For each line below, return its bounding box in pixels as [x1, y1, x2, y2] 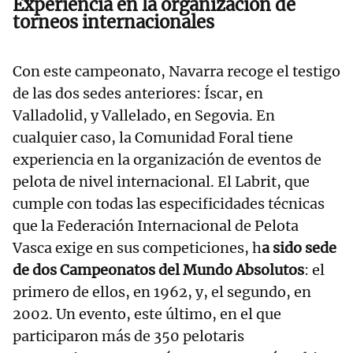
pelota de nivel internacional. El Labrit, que [13, 172, 310, 191]
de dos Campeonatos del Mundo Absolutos [13, 260, 304, 279]
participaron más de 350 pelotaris [13, 326, 244, 345]
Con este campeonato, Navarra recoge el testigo [13, 61, 340, 80]
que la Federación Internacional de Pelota [13, 216, 299, 235]
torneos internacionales [13, 10, 214, 33]
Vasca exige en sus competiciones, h [13, 238, 262, 257]
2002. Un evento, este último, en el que [13, 304, 281, 323]
